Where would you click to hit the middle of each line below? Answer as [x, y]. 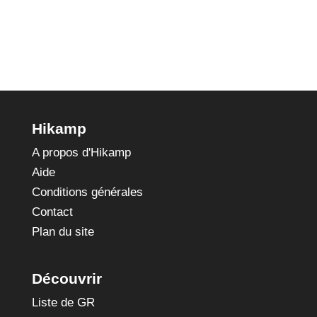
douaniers [158, 16]
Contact [52, 212]
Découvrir [67, 279]
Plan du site [63, 232]
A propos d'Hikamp [81, 152]
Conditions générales [87, 192]
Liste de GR [63, 303]
